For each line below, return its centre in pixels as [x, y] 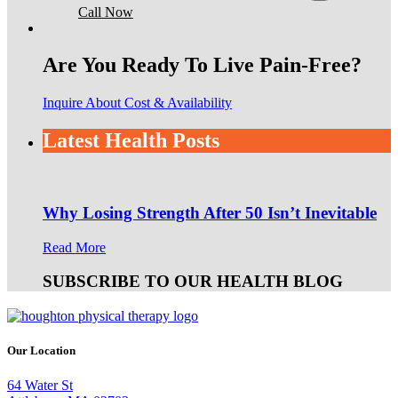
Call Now [106, 12]
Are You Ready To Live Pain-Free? [202, 65]
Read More [74, 247]
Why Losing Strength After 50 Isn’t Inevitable [210, 212]
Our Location [41, 351]
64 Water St [40, 386]
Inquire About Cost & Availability [137, 103]
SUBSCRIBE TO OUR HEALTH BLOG [193, 282]
